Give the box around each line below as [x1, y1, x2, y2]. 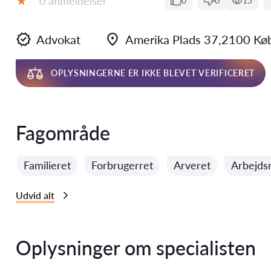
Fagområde [16, 121, 110, 145]
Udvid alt [16, 189, 54, 201]
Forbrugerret [91, 158, 153, 172]
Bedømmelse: [15, 5, 81, 19]
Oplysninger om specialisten [16, 236, 256, 260]
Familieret [24, 158, 71, 172]
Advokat [36, 32, 80, 47]
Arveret [174, 158, 211, 172]
